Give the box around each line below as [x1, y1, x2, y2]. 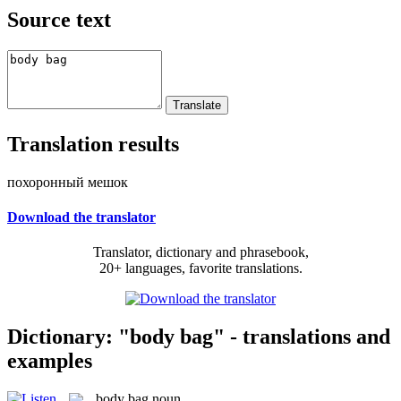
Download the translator [7, 209, 156, 225]
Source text [7, 7, 111, 31]
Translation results [7, 132, 179, 156]
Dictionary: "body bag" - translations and [7, 324, 390, 348]
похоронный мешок [7, 174, 128, 190]
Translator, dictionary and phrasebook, [92, 244, 309, 260]
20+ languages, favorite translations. [98, 260, 303, 277]
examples [7, 348, 92, 372]
